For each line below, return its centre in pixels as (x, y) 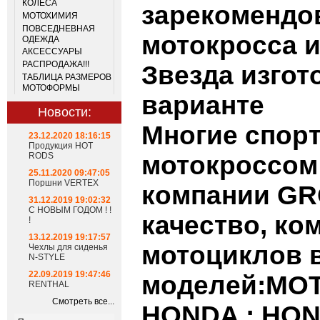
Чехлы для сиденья (68, 247)
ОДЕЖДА (41, 39)
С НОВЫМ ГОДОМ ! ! (70, 210)
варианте (203, 105)
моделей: (204, 285)
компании (209, 195)
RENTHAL (49, 284)
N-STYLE (47, 257)
